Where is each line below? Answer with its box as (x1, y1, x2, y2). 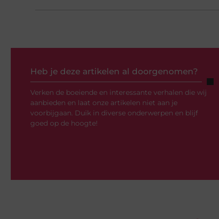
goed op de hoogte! (30, 119, 98, 128)
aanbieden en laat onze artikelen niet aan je (30, 98, 177, 108)
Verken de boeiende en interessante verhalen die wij (30, 88, 207, 97)
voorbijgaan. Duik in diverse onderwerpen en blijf (30, 109, 198, 118)
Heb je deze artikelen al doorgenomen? (30, 66, 198, 77)
